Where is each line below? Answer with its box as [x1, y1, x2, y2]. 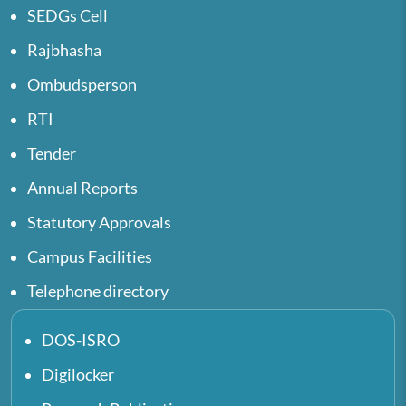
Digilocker [42, 364, 114, 384]
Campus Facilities [27, 246, 152, 266]
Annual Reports [27, 178, 138, 198]
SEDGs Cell [27, 5, 108, 25]
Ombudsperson [27, 74, 137, 94]
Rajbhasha [27, 40, 101, 60]
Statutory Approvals [27, 212, 171, 232]
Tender [27, 143, 76, 163]
